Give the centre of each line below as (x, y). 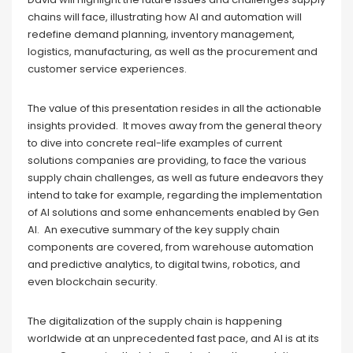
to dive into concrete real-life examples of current (155, 143)
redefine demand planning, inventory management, (161, 34)
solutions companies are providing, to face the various (167, 160)
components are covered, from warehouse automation (171, 247)
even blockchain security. (93, 281)
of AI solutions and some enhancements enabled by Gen (173, 212)
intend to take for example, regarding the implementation (175, 195)
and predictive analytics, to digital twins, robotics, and (164, 264)
